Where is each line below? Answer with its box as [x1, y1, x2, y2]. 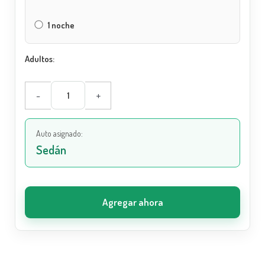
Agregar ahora [102, 196, 163, 209]
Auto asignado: [36, 128, 83, 139]
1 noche [46, 20, 75, 31]
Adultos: [25, 53, 55, 65]
